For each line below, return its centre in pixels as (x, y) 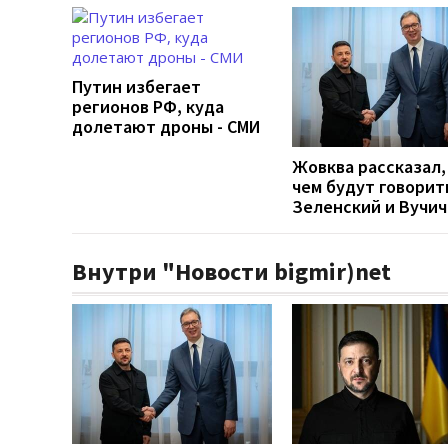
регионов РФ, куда (148, 106)
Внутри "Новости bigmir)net (231, 271)
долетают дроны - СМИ (166, 126)
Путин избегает (136, 86)
